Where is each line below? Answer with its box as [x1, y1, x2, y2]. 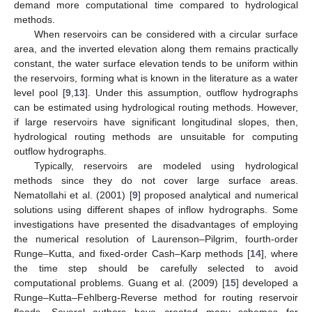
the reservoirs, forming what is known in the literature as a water [14, 72, 298, 84]
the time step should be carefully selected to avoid [14, 262, 298, 274]
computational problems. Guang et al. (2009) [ [14, 276, 225, 288]
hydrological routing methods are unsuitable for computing [14, 130, 298, 142]
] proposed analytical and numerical [137, 189, 298, 201]
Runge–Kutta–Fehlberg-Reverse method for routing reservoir [14, 291, 298, 303]
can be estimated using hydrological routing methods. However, [14, 101, 298, 113]
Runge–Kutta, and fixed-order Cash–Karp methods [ [14, 247, 251, 259]
